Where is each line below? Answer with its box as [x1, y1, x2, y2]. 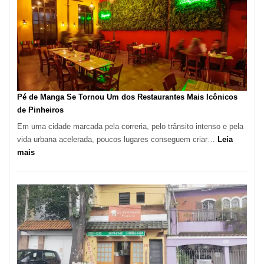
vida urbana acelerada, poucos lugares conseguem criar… [17, 135, 217, 144]
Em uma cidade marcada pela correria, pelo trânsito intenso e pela [17, 122, 243, 131]
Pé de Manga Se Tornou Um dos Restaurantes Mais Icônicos [17, 92, 237, 101]
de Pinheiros [17, 105, 64, 114]
